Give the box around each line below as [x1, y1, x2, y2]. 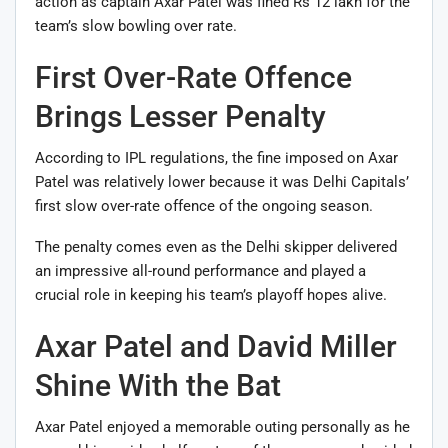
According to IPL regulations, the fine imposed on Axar [35, 148, 398, 167]
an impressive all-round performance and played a [35, 261, 366, 280]
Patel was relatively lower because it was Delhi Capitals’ [35, 172, 409, 191]
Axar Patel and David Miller [35, 328, 397, 364]
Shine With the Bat [35, 367, 281, 403]
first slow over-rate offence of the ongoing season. [35, 196, 373, 215]
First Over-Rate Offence [35, 59, 352, 95]
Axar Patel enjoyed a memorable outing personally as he [35, 417, 410, 436]
